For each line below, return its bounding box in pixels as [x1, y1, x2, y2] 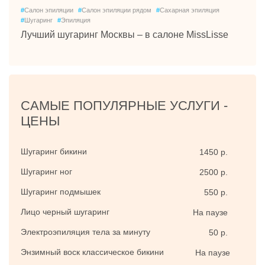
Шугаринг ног [21, 167, 72, 176]
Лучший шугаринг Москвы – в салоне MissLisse [21, 30, 228, 40]
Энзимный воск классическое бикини [21, 247, 164, 257]
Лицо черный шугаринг [21, 207, 109, 216]
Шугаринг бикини [21, 147, 87, 156]
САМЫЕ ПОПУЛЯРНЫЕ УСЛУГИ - [21, 98, 228, 113]
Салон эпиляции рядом [82, 7, 151, 14]
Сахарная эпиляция [160, 7, 219, 14]
